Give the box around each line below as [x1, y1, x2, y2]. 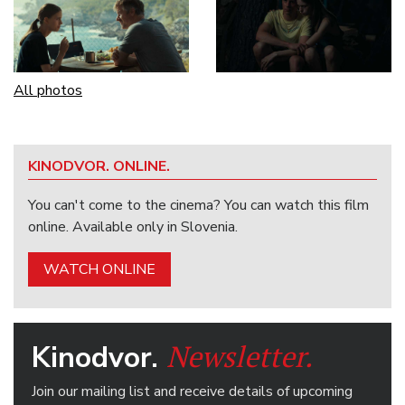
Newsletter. [166, 336, 313, 375]
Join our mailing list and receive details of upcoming [32, 381, 353, 401]
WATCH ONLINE [43, 259, 155, 279]
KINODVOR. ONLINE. [28, 156, 170, 177]
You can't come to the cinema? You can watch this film [28, 194, 369, 215]
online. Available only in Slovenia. [28, 216, 238, 237]
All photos [14, 80, 82, 101]
